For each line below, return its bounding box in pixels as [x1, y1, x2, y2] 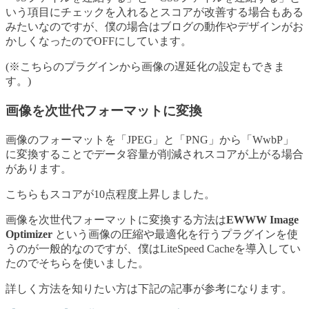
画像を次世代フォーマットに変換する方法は [6, 213, 226, 226]
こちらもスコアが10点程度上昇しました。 [6, 188, 215, 200]
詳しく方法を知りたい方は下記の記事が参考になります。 [6, 282, 292, 295]
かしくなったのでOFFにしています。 [6, 35, 192, 48]
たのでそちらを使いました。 [6, 257, 149, 269]
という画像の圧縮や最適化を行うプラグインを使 [55, 228, 298, 240]
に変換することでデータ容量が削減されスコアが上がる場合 [6, 148, 303, 160]
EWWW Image [226, 213, 299, 226]
